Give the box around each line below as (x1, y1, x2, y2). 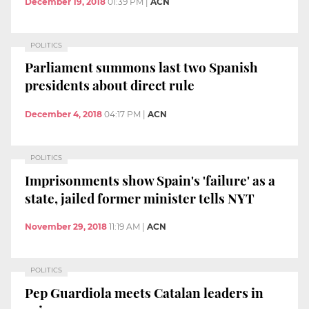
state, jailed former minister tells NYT (25, 188, 255, 207)
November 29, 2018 (25, 221, 107, 232)
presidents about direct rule (25, 76, 195, 94)
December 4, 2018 (25, 108, 102, 119)
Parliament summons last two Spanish (25, 58, 258, 77)
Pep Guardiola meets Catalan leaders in (25, 283, 263, 301)
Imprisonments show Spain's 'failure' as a (25, 170, 275, 189)
